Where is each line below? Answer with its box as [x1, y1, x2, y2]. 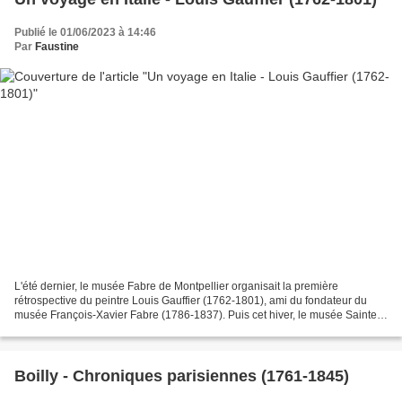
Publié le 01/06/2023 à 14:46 [14, 25, 156, 39]
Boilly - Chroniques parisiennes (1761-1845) [14, 367, 349, 386]
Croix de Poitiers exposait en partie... [14, 323, 193, 336]
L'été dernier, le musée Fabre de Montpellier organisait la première [14, 280, 338, 293]
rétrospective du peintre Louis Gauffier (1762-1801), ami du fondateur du [14, 294, 367, 308]
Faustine [35, 39, 79, 53]
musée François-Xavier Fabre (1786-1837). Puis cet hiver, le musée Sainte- [14, 309, 380, 322]
